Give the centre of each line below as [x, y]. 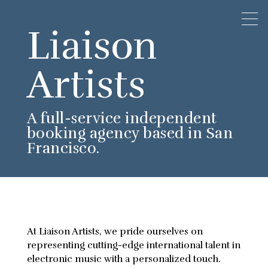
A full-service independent [122, 118]
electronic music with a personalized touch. [124, 259]
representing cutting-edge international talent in [133, 245]
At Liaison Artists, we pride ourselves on [115, 231]
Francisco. [63, 148]
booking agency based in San [130, 133]
